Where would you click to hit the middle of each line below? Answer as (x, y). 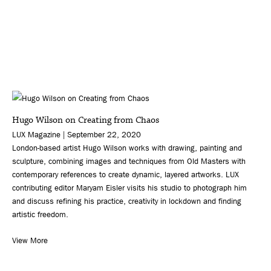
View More (30, 240)
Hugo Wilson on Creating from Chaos (86, 120)
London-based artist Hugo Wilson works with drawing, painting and (127, 148)
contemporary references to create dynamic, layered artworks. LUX (126, 174)
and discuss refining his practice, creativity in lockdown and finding (127, 201)
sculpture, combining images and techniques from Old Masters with (129, 161)
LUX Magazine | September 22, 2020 (77, 134)
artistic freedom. (40, 214)
